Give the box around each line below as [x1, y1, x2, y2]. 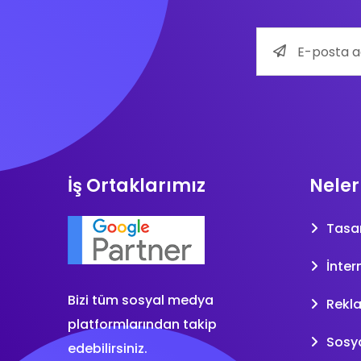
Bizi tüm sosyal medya [68, 290, 214, 309]
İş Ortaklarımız [68, 173, 205, 198]
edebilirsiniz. [68, 338, 147, 358]
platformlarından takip [68, 314, 217, 334]
